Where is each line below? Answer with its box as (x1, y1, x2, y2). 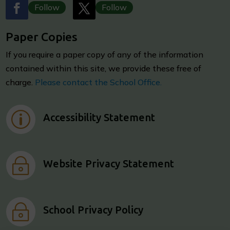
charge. (6, 76, 35, 87)
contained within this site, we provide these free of (6, 63, 202, 73)
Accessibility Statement (43, 111, 155, 123)
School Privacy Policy (43, 203, 143, 216)
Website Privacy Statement (43, 157, 174, 169)
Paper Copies (6, 30, 78, 43)
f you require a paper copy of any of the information (8, 49, 204, 60)
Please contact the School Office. (35, 76, 162, 87)
